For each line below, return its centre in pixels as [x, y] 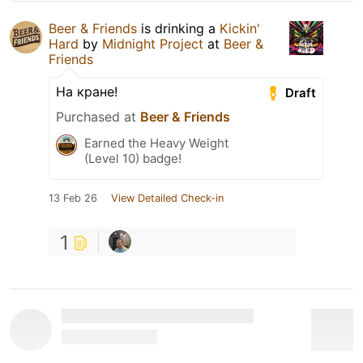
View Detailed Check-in [167, 198]
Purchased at [98, 117]
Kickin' [240, 28]
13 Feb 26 [73, 198]
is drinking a [178, 28]
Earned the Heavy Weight [156, 143]
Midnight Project [153, 44]
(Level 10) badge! [133, 158]
